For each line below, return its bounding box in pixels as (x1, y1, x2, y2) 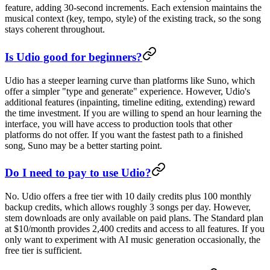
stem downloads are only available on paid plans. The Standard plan (5, 213, 263, 224)
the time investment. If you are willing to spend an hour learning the (5, 107, 262, 118)
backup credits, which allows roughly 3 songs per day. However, (5, 202, 251, 213)
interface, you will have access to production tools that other (5, 118, 232, 129)
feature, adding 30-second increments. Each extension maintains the (5, 2, 262, 13)
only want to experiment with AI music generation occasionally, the (5, 234, 260, 245)
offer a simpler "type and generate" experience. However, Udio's (5, 86, 250, 96)
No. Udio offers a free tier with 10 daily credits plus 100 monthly (5, 191, 251, 202)
